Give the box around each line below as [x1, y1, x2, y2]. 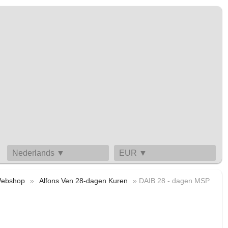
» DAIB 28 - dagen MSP [131, 177, 210, 185]
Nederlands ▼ [12, 149, 65, 157]
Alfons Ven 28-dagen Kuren [39, 177, 128, 185]
